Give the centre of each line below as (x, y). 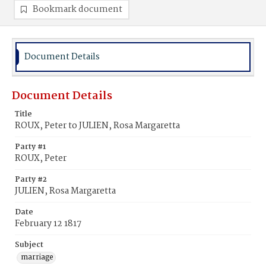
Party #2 (31, 180)
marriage (37, 257)
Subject (29, 245)
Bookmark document (77, 9)
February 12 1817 (48, 224)
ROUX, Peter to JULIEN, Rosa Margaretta (97, 126)
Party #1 (30, 147)
